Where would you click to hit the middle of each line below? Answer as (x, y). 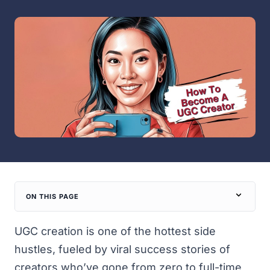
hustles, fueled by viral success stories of (122, 249)
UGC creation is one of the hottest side (115, 231)
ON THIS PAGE (52, 196)
